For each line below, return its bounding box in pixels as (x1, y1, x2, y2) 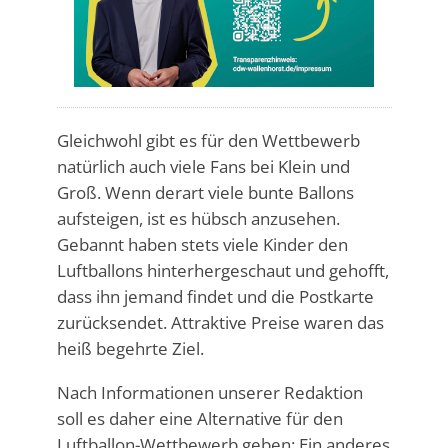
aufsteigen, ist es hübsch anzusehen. (56, 206, 340, 230)
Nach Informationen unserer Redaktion (56, 380, 363, 404)
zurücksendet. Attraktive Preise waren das (56, 310, 384, 334)
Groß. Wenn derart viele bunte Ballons (56, 180, 354, 204)
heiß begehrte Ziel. (56, 336, 204, 360)
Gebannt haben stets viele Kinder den (56, 232, 348, 256)
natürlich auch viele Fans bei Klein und (56, 154, 350, 178)
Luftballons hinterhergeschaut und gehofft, (56, 258, 389, 282)
